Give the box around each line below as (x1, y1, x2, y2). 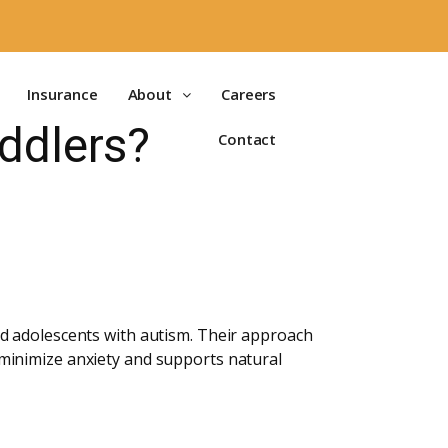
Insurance (27, 84, 98, 104)
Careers (220, 84, 277, 104)
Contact (217, 129, 277, 149)
